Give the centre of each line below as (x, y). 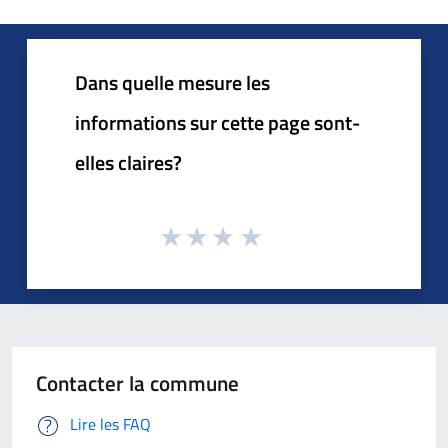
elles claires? (128, 162)
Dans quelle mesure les (172, 82)
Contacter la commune (137, 382)
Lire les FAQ (110, 423)
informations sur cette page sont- (217, 122)
